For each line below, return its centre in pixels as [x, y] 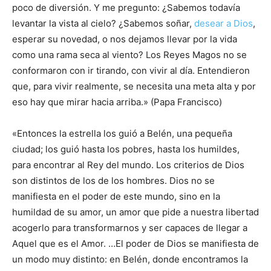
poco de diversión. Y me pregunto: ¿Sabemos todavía [126, 8]
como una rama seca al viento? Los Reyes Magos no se [129, 55]
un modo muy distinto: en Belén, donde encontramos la [130, 259]
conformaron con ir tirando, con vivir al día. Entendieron [131, 70]
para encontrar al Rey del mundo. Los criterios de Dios [128, 165]
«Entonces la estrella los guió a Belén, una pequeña [122, 133]
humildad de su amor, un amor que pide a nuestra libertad [135, 212]
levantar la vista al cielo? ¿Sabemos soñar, [103, 23]
